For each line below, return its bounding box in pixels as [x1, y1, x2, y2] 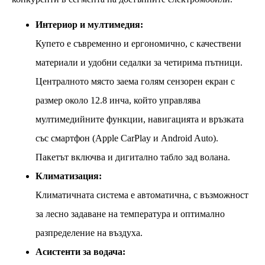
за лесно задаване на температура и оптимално [35, 209, 225, 219]
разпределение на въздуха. [35, 228, 143, 238]
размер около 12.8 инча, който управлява [35, 95, 201, 106]
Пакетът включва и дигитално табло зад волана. [35, 152, 230, 163]
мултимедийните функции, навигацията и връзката [35, 114, 244, 125]
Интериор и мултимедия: [35, 20, 143, 30]
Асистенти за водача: [35, 247, 125, 257]
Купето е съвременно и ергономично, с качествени [35, 38, 241, 49]
